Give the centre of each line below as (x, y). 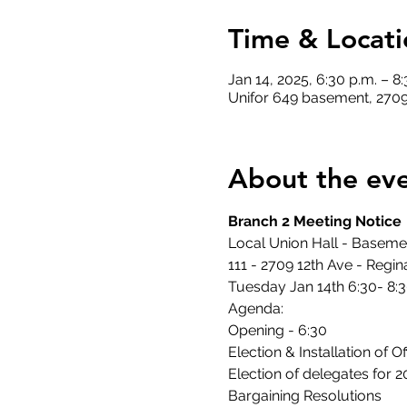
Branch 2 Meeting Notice (314, 221)
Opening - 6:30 (277, 330)
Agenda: (255, 308)
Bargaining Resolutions (304, 395)
